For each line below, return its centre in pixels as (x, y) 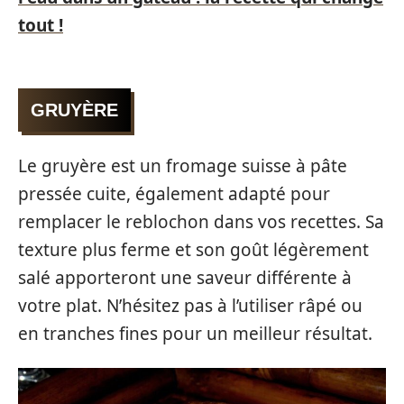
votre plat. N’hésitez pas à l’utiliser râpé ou (190, 305)
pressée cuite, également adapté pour (174, 193)
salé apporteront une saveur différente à (185, 277)
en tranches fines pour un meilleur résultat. (195, 333)
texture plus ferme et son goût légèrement (193, 249)
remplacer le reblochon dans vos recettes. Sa (201, 221)
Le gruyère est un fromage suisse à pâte (183, 165)
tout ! (41, 25)
